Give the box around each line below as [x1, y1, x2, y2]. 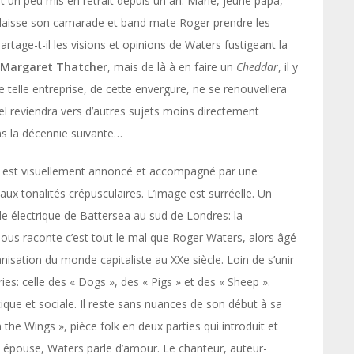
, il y [278, 59, 298, 74]
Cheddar [236, 59, 278, 74]
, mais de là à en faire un [107, 59, 236, 74]
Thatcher [56, 59, 107, 74]
